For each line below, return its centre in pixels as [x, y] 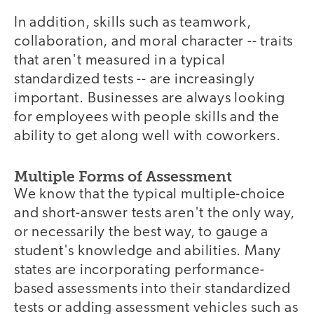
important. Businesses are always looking [150, 99]
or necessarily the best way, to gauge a [142, 232]
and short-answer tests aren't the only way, [155, 213]
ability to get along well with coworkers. [148, 137]
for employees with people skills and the [147, 118]
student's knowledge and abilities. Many [148, 251]
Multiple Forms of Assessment [123, 176]
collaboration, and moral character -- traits [154, 42]
